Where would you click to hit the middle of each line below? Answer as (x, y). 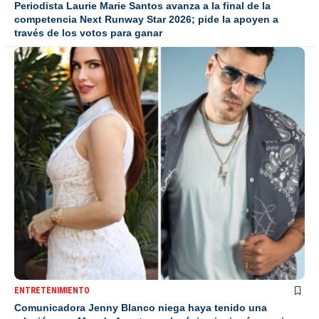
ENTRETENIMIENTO (52, 290)
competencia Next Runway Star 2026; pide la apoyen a (146, 20)
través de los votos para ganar (88, 33)
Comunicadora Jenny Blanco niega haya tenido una (141, 307)
